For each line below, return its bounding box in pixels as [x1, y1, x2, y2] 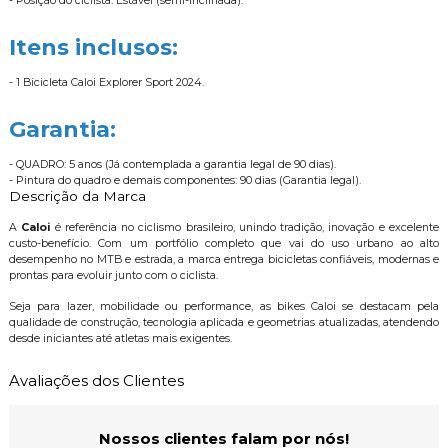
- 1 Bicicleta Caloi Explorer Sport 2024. [8, 76, 204, 90]
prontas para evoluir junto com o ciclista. [8, 269, 218, 283]
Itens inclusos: [8, 34, 178, 62]
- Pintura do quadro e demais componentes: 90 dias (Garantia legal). [8, 174, 361, 188]
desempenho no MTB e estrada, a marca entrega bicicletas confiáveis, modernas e [8, 253, 440, 267]
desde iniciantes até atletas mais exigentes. [8, 332, 232, 346]
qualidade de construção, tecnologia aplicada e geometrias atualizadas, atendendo [8, 316, 440, 330]
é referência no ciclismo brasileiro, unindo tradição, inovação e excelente [50, 221, 440, 235]
